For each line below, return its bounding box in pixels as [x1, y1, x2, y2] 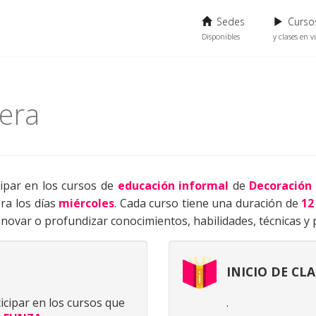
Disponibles [202, 31, 240, 42]
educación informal [117, 178, 229, 193]
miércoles [59, 195, 115, 211]
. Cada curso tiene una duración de [114, 195, 302, 211]
